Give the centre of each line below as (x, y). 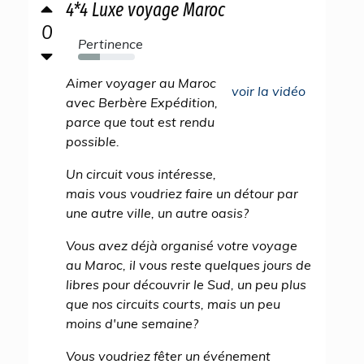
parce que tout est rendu (140, 122)
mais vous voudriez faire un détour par (182, 193)
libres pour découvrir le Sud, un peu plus (186, 284)
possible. (93, 141)
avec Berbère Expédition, (142, 102)
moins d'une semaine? (132, 323)
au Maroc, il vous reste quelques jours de (188, 265)
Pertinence (110, 44)
